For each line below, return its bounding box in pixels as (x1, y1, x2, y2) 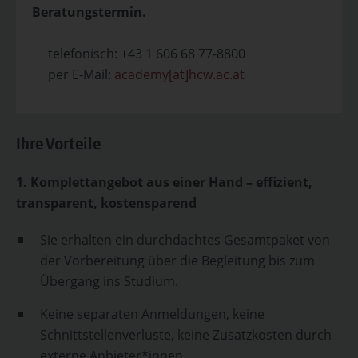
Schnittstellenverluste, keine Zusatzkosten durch (40, 326, 332, 344)
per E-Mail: (32, 66, 114, 83)
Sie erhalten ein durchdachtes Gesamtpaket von (40, 231, 330, 249)
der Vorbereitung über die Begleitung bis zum (40, 252, 315, 269)
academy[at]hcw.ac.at (114, 66, 245, 83)
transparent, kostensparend (16, 194, 197, 212)
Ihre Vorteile (16, 138, 101, 154)
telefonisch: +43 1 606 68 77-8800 (32, 45, 245, 62)
